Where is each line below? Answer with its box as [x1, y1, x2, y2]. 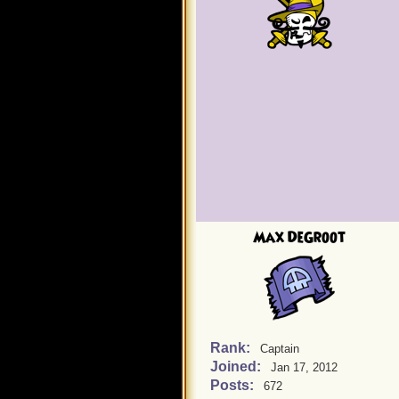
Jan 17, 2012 [271, 361, 338, 374]
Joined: [210, 359, 265, 374]
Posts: [210, 378, 257, 393]
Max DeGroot [253, 227, 346, 248]
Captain [260, 342, 299, 355]
